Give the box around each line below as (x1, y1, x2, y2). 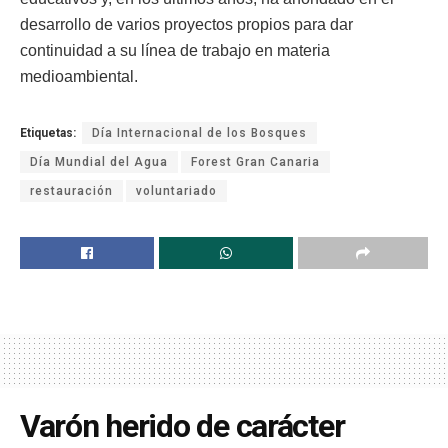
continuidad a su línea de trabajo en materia (20, 41, 330, 59)
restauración (30, 183, 113, 198)
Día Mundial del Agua (30, 154, 168, 169)
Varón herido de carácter (20, 406, 345, 445)
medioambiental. (20, 67, 138, 85)
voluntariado (136, 183, 217, 198)
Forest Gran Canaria (191, 154, 320, 169)
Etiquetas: (20, 125, 76, 140)
